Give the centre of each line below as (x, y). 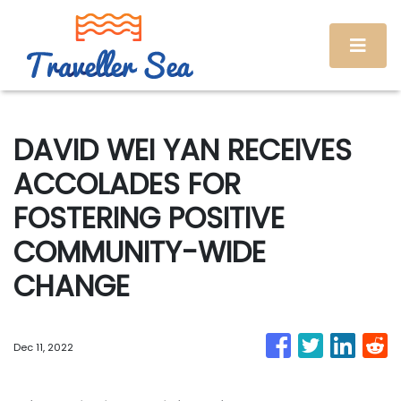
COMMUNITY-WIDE (140, 252)
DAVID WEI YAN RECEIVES (183, 150)
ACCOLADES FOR (127, 184)
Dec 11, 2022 (43, 347)
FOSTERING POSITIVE (149, 218)
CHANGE (72, 286)
